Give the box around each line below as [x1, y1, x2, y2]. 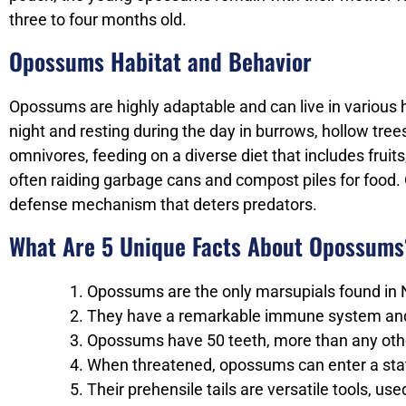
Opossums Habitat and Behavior [9, 43, 312, 79]
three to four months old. [9, 10, 187, 29]
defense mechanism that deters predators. [9, 195, 317, 214]
